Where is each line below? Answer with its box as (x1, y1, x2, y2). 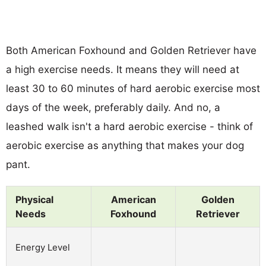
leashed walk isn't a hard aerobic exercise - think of (6, 120, 253, 132)
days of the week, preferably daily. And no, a (6, 101, 220, 113)
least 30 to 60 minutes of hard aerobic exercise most (6, 82, 260, 94)
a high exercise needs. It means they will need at (6, 63, 239, 75)
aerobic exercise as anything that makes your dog (6, 139, 244, 151)
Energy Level (15, 241, 70, 253)
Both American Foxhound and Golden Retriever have (6, 44, 256, 56)
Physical (15, 193, 53, 205)
